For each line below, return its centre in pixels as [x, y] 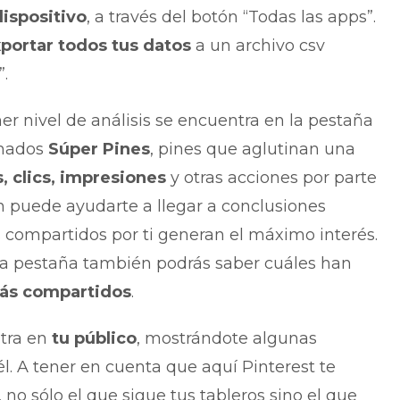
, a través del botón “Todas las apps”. [231, 17]
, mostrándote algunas [226, 339]
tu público [94, 339]
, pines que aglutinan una [252, 150]
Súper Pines [99, 150]
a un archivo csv [258, 46]
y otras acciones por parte [271, 178]
